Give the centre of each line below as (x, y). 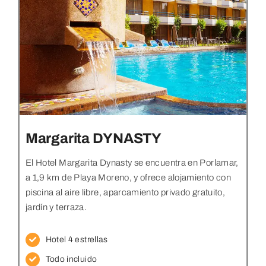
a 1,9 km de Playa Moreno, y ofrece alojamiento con (128, 178)
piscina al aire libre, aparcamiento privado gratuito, (125, 193)
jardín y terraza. (56, 208)
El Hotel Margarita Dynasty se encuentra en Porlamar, (132, 163)
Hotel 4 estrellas (77, 240)
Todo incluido (71, 259)
